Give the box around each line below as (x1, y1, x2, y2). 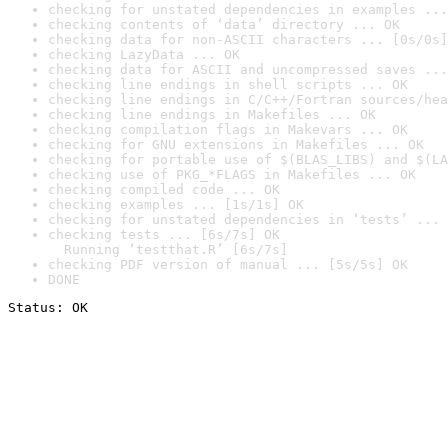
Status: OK (8, 300, 88, 315)
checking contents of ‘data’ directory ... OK (48, 17, 400, 32)
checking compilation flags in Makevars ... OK (48, 122, 408, 137)
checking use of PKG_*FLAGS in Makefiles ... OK (48, 167, 416, 182)
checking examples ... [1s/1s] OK (48, 197, 304, 212)
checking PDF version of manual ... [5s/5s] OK (48, 257, 408, 272)
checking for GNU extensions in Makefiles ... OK (48, 137, 424, 152)
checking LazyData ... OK (48, 47, 240, 62)
